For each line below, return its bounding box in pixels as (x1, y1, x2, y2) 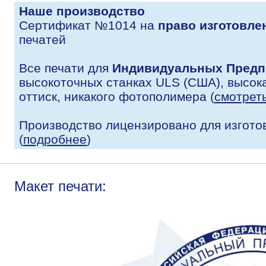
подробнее (23, 132, 87, 146)
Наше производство (19, 4, 145, 18)
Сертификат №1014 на (19, 18, 158, 32)
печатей (19, 32, 66, 46)
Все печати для (19, 61, 112, 75)
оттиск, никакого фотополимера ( (19, 89, 214, 103)
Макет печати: (14, 178, 106, 194)
